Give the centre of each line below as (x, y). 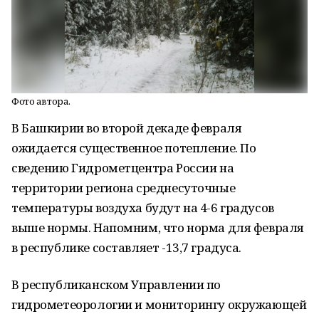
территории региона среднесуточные (124, 188)
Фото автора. (41, 101)
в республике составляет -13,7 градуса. (127, 247)
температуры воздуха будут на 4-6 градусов (143, 208)
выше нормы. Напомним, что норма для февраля (158, 228)
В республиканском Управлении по (116, 284)
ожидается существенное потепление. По (134, 148)
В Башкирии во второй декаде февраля (127, 128)
